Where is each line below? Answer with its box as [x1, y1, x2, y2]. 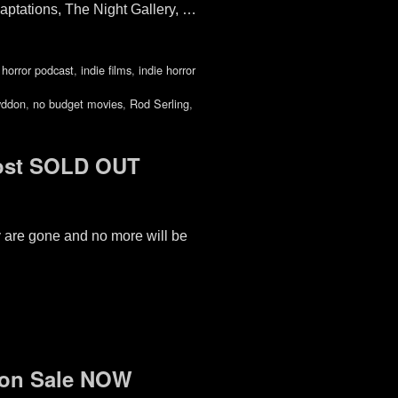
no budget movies [32, 95, 123, 113]
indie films [80, 61, 131, 79]
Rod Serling [129, 95, 189, 113]
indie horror [138, 61, 195, 79]
